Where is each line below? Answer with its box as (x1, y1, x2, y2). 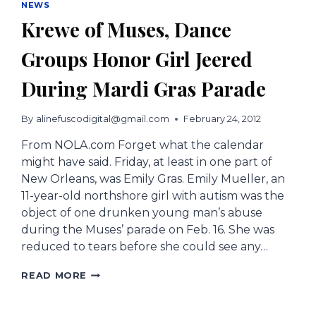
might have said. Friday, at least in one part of (21, 155, 273, 169)
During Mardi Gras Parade (21, 75, 267, 102)
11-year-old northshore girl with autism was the (21, 189, 285, 203)
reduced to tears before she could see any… (21, 240, 269, 254)
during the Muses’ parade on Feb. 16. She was (21, 223, 275, 237)
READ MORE (21, 270, 87, 281)
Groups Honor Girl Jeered (21, 45, 253, 72)
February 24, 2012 (183, 114, 261, 125)
